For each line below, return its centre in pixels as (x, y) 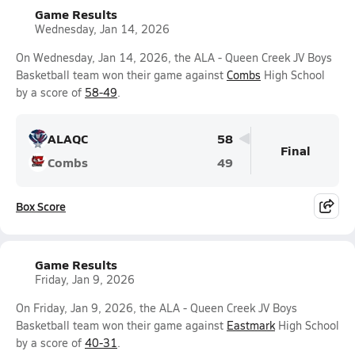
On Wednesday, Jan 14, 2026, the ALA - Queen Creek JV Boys (174, 57)
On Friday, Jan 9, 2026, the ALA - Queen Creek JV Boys (157, 308)
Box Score (41, 206)
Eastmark (251, 325)
